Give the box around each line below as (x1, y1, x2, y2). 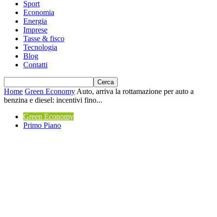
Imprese (23, 26, 47, 34)
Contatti (23, 61, 47, 69)
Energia (23, 17, 47, 25)
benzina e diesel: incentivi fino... (4, 96, 102, 104)
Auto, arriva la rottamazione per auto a (77, 87, 194, 95)
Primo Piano (23, 121, 61, 129)
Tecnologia (23, 43, 57, 51)
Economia (23, 8, 54, 16)
